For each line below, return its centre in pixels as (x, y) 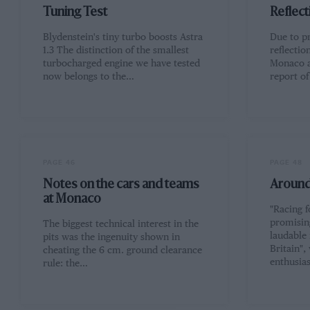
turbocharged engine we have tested (121, 64)
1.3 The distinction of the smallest (116, 51)
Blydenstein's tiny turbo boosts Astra (122, 38)
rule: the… (65, 264)
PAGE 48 (286, 163)
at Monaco (72, 200)
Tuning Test (75, 13)
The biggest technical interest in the (120, 225)
